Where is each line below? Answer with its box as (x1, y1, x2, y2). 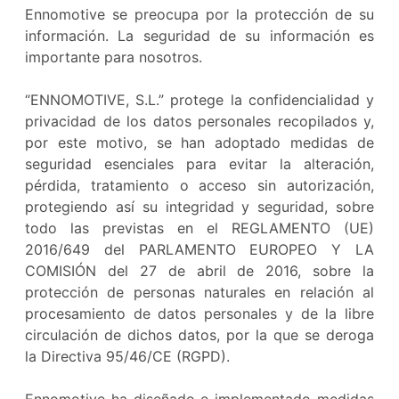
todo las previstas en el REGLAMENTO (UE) (25, 219, 374, 237)
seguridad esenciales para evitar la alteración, (25, 155, 374, 173)
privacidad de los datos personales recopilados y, (25, 112, 374, 130)
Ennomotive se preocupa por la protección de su (25, 5, 374, 23)
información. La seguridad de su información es (25, 27, 374, 45)
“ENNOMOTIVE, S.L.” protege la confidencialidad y (25, 91, 374, 109)
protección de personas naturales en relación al (25, 283, 374, 301)
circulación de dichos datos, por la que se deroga (25, 326, 374, 344)
